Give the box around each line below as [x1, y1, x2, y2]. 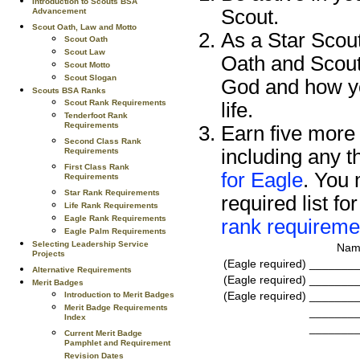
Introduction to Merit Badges [64, 290, 174, 299]
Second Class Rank [64, 137, 141, 145]
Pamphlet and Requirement [64, 338, 170, 351]
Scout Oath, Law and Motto [32, 22, 137, 31]
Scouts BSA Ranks [32, 86, 106, 95]
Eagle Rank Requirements [64, 214, 166, 223]
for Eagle [221, 168, 303, 191]
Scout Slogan [64, 73, 117, 82]
